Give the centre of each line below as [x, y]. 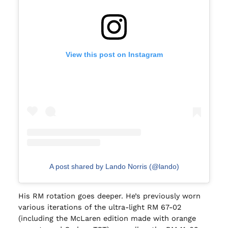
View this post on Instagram [114, 55]
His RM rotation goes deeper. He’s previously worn [109, 196]
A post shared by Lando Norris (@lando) [114, 167]
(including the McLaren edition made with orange [107, 218]
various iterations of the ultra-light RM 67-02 [99, 207]
